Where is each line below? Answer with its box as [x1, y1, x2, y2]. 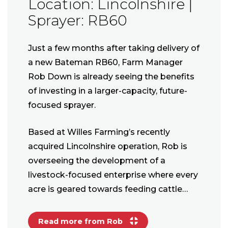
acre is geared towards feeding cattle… [28, 184, 188, 194]
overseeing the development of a [28, 155, 165, 165]
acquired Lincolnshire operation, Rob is [28, 141, 187, 151]
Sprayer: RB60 [28, 11, 127, 29]
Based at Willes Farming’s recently [28, 127, 170, 137]
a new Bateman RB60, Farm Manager [28, 57, 183, 67]
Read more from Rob [38, 216, 125, 226]
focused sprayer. [28, 100, 96, 110]
